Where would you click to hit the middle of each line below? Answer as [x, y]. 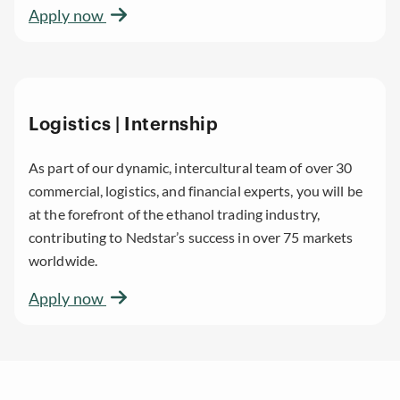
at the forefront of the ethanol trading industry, [174, 213]
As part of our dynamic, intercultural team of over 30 [191, 167]
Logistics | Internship [123, 125]
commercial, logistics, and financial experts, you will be [196, 190]
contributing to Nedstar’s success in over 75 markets [191, 237]
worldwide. [65, 260]
